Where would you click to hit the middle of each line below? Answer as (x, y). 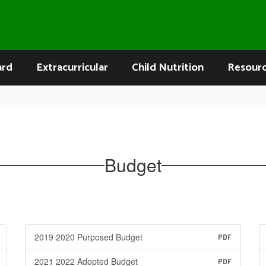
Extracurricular (72, 68)
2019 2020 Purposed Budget (88, 237)
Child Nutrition (168, 68)
